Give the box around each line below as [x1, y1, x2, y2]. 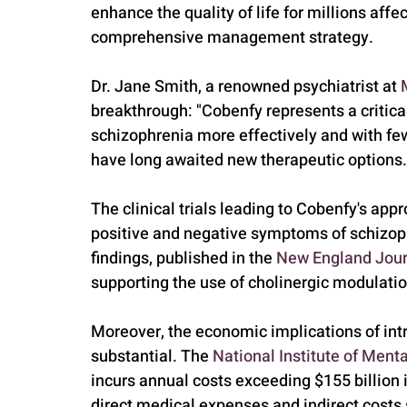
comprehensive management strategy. [91, 25, 373, 50]
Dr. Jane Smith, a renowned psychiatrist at [91, 74, 401, 99]
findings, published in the [91, 245, 276, 271]
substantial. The [91, 343, 213, 369]
